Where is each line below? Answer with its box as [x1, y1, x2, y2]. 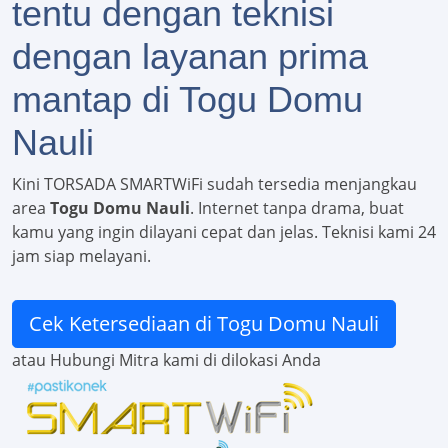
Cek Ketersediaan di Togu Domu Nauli [29, 310, 379, 338]
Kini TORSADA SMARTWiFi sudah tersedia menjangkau [12, 173, 417, 196]
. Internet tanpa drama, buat [190, 197, 404, 220]
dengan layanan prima [12, 36, 368, 78]
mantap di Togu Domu [12, 79, 363, 121]
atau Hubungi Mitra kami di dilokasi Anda [12, 349, 321, 372]
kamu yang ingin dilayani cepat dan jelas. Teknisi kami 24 [12, 221, 436, 244]
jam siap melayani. [12, 245, 151, 268]
